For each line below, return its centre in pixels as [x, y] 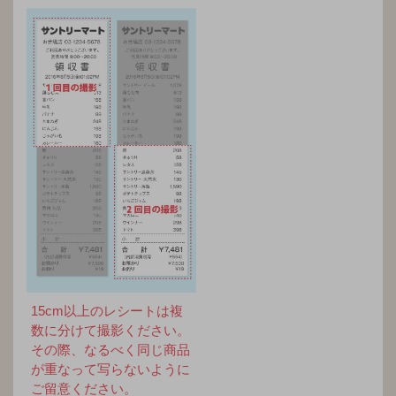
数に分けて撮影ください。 [110, 330]
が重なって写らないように [110, 369]
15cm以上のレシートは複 [107, 310]
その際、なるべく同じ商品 [110, 349]
